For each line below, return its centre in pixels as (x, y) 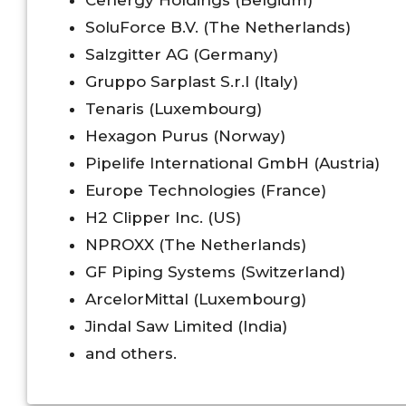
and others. (131, 354)
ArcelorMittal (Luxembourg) (196, 300)
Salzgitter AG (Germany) (182, 55)
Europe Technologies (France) (206, 191)
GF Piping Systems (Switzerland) (215, 272)
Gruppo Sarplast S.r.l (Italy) (192, 82)
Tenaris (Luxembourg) (174, 109)
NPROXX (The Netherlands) (196, 245)
